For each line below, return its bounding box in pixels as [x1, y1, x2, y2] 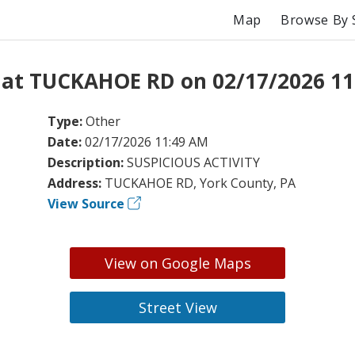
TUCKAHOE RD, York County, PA [104, 174, 296, 192]
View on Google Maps [104, 253, 251, 273]
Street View [138, 297, 217, 317]
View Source [47, 194, 124, 212]
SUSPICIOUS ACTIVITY [126, 153, 260, 171]
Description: [47, 153, 127, 171]
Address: [47, 174, 105, 192]
